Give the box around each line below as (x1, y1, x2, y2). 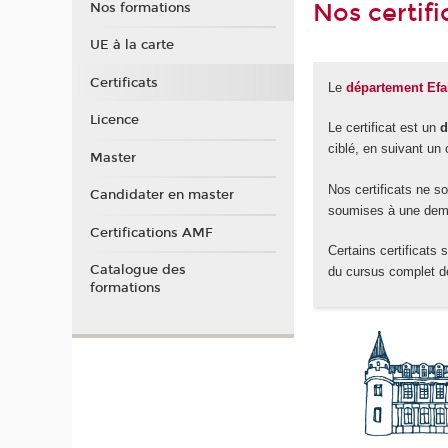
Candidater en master (89, 187, 234, 204)
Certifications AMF (89, 224, 213, 241)
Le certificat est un (328, 120, 441, 136)
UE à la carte (89, 37, 174, 54)
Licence (89, 112, 139, 129)
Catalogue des (89, 262, 186, 279)
